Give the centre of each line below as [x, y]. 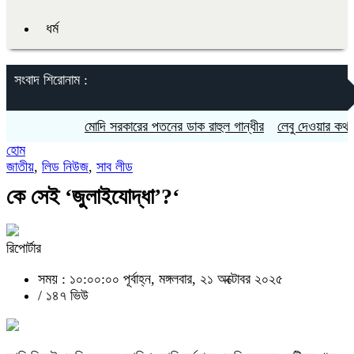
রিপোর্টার [24, 248]
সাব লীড [115, 167]
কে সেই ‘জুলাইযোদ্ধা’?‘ [93, 196]
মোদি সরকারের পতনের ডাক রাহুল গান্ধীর [152, 126]
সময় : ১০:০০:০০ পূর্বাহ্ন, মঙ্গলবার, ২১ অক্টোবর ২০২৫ [160, 279]
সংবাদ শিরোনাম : [51, 80]
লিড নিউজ [65, 167]
